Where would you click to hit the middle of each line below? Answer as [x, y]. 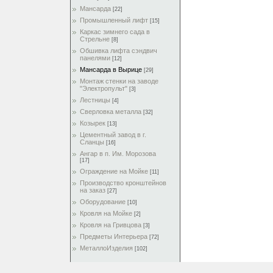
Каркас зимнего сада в [115, 32]
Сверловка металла [111, 112]
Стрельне [95, 39]
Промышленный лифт [114, 20]
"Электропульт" [104, 88]
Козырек [93, 123]
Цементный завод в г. [113, 135]
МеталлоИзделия [106, 248]
